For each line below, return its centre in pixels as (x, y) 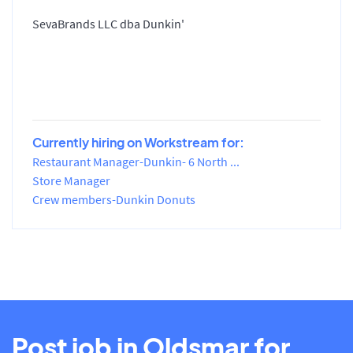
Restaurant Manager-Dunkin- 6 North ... (136, 161)
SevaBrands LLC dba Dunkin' (108, 23)
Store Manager (71, 180)
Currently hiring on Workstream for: (138, 142)
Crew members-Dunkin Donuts (114, 199)
